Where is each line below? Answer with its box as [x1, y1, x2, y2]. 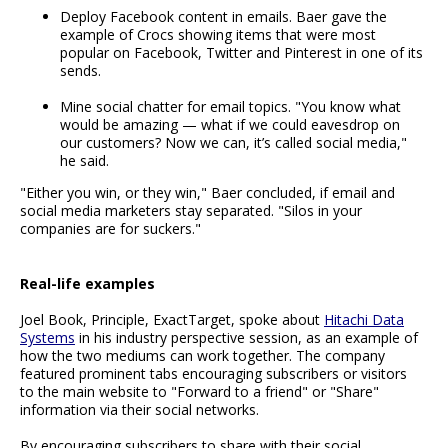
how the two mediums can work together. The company [20, 346, 385, 366]
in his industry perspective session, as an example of [75, 328, 418, 348]
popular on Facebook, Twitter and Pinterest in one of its [60, 43, 423, 63]
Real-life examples [20, 273, 155, 293]
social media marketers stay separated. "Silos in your [20, 201, 362, 221]
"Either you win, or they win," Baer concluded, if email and [20, 183, 395, 203]
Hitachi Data [324, 310, 404, 330]
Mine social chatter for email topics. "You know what [60, 97, 401, 117]
